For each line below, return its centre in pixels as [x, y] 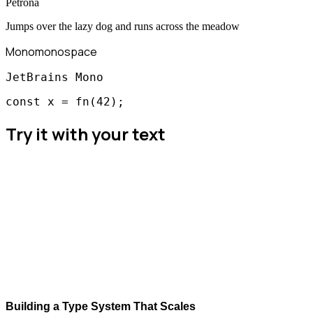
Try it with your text [86, 133]
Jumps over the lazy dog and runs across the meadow [123, 26]
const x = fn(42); [65, 101]
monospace [66, 51]
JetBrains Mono [54, 77]
